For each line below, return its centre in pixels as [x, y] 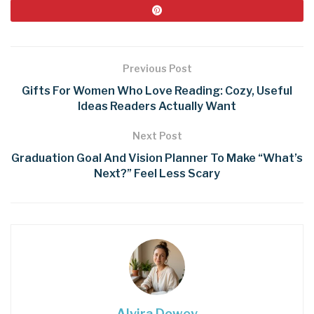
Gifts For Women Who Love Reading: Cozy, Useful [157, 90]
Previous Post [157, 68]
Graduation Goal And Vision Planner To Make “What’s [157, 158]
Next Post [157, 135]
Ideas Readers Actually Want [157, 106]
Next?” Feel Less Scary [157, 173]
